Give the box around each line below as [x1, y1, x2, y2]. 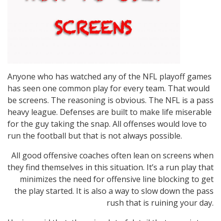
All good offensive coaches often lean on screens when [11, 150, 214, 161]
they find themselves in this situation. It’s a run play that [7, 162, 214, 173]
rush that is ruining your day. [107, 197, 214, 208]
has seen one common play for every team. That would [7, 83, 210, 94]
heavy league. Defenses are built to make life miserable [7, 107, 212, 117]
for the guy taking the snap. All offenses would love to [7, 118, 207, 129]
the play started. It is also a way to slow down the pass [14, 185, 214, 196]
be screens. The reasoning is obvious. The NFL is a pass [7, 95, 214, 106]
